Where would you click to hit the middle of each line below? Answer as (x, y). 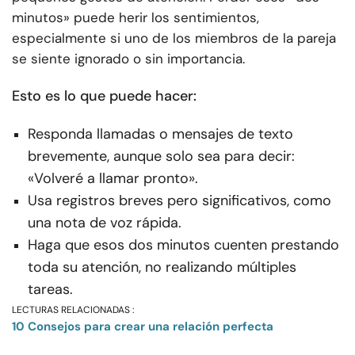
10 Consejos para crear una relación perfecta (143, 326)
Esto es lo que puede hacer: (104, 95)
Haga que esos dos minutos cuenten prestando (183, 244)
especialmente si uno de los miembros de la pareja (174, 38)
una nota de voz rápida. (105, 222)
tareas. (50, 289)
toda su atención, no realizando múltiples (162, 267)
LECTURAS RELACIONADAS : (73, 309)
